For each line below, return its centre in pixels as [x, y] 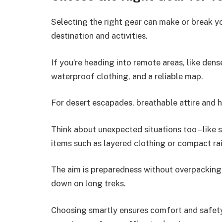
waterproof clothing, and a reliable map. [127, 76]
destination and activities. [99, 36]
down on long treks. [88, 184]
